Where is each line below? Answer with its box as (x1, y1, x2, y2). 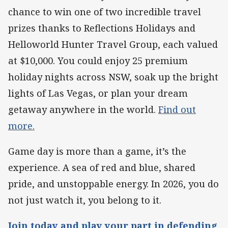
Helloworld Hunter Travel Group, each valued (8, 38, 218, 50)
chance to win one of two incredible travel (8, 5, 201, 18)
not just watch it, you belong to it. (8, 193, 161, 206)
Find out (158, 103, 196, 116)
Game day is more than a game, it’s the (8, 145, 186, 157)
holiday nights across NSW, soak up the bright (8, 70, 218, 83)
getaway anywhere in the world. (8, 103, 158, 116)
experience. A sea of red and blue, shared (8, 161, 195, 174)
